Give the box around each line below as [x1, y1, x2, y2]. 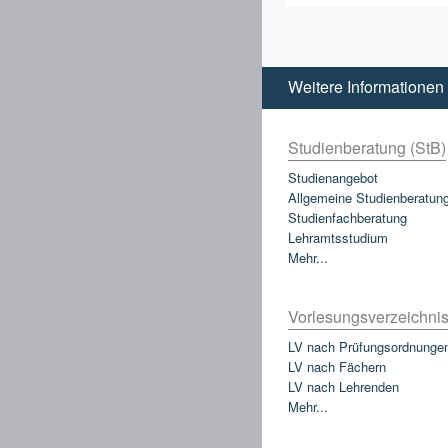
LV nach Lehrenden [288, 377, 399, 396]
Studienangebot [288, 168, 378, 187]
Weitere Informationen [288, 75, 444, 98]
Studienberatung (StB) [288, 136, 446, 159]
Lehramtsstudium [288, 228, 388, 247]
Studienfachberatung [288, 208, 407, 227]
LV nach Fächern [288, 357, 386, 376]
